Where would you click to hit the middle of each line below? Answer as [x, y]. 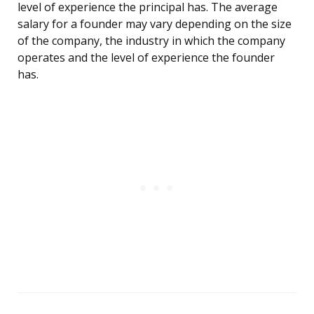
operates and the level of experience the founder [146, 58]
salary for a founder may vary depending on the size [155, 24]
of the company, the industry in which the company [151, 41]
